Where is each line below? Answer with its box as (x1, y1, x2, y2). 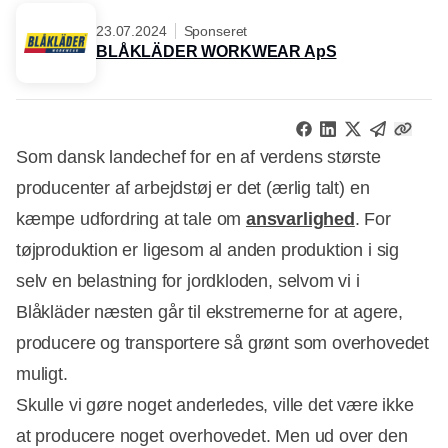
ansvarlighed (245, 209, 355, 230)
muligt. (16, 364, 68, 385)
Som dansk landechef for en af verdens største (16, 147, 381, 168)
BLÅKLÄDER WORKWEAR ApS (96, 42, 337, 60)
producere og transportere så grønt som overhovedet (16, 333, 430, 354)
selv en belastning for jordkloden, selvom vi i (16, 271, 360, 292)
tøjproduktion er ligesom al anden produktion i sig (16, 240, 400, 261)
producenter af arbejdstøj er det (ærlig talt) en (16, 178, 370, 199)
